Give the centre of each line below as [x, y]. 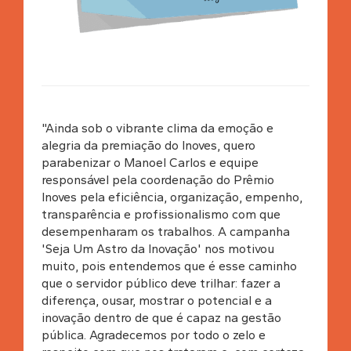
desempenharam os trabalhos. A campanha [165, 231]
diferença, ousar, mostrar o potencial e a [156, 300]
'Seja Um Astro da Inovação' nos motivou [157, 248]
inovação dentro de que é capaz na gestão [161, 317]
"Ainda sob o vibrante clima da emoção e [157, 128]
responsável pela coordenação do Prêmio [157, 179]
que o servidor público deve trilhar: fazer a [161, 283]
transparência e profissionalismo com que [161, 214]
